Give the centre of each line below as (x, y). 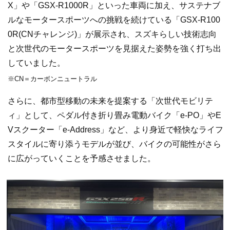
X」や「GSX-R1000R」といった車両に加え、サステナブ (114, 6)
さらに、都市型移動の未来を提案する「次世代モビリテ (110, 101)
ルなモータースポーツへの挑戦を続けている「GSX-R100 (114, 20)
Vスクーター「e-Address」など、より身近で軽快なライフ (116, 129)
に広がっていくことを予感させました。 (82, 158)
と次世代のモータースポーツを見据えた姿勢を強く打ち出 (114, 49)
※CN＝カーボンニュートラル (52, 79)
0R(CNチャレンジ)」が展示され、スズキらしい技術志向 (112, 34)
